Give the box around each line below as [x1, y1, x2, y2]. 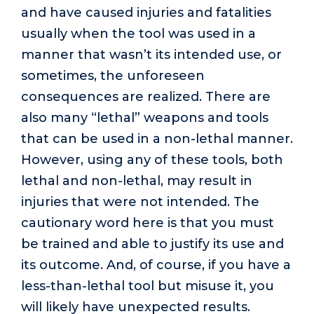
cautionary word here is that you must [21, 215, 274, 231]
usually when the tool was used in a [21, 26, 256, 42]
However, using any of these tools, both [21, 152, 283, 168]
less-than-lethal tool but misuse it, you [21, 278, 274, 294]
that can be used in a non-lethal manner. [21, 131, 293, 147]
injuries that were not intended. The [21, 194, 259, 210]
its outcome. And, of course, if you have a [21, 257, 291, 273]
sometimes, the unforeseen [21, 68, 205, 84]
